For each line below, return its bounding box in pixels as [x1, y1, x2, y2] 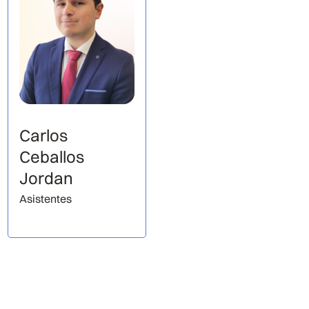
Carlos [19, 125, 68, 146]
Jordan [19, 168, 74, 189]
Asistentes [19, 192, 72, 206]
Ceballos [19, 146, 85, 168]
